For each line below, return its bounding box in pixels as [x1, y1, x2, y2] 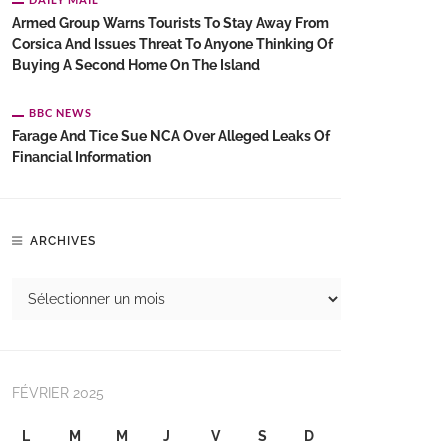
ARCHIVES [30, 234, 96, 248]
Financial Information [12, 149, 151, 165]
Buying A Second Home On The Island [12, 57, 260, 73]
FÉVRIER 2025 [12, 385, 104, 401]
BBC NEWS [29, 106, 92, 119]
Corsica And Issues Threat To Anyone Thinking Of [12, 36, 333, 52]
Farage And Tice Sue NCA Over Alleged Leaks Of [12, 128, 330, 144]
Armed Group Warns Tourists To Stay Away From [12, 15, 329, 31]
